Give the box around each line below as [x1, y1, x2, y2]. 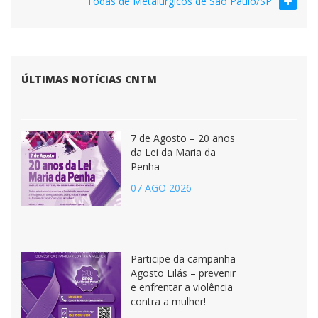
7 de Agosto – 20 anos [131, 131, 235, 145]
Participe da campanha [131, 252, 236, 265]
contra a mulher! [131, 295, 206, 308]
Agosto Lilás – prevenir [131, 266, 236, 280]
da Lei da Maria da [131, 146, 216, 159]
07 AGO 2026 [131, 181, 192, 194]
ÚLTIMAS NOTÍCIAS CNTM [21, 72, 157, 86]
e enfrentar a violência [131, 280, 233, 294]
